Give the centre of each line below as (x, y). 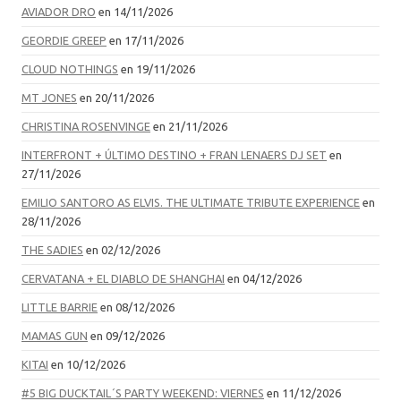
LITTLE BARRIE (60, 307)
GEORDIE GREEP (64, 41)
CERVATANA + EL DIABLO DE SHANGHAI (123, 279)
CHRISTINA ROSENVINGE (86, 127)
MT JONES (49, 98)
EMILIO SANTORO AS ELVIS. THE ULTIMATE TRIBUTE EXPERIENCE (191, 203)
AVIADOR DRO (59, 12)
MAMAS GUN (55, 336)
